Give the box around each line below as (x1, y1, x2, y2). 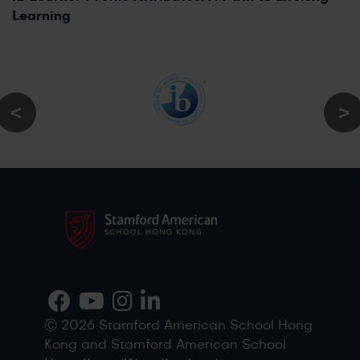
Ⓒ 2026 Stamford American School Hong (44, 318, 313, 332)
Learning (12, 9, 71, 22)
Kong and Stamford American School (44, 337, 286, 351)
